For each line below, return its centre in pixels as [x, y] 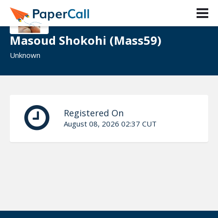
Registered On [94, 113]
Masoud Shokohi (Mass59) [86, 40]
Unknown [25, 55]
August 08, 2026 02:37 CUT [110, 123]
